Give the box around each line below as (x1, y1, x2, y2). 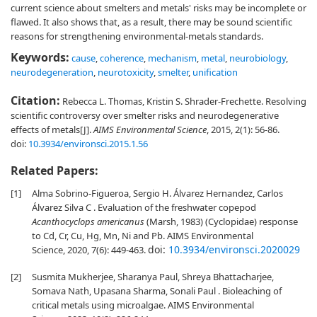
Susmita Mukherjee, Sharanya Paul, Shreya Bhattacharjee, (32, 270, 274, 283)
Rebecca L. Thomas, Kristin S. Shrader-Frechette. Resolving (60, 95, 306, 108)
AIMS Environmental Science (93, 123, 207, 136)
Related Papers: (11, 163, 98, 178)
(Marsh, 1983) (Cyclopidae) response (144, 215, 298, 228)
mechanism (148, 52, 197, 64)
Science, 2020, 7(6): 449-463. (32, 243, 148, 256)
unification (192, 66, 238, 79)
